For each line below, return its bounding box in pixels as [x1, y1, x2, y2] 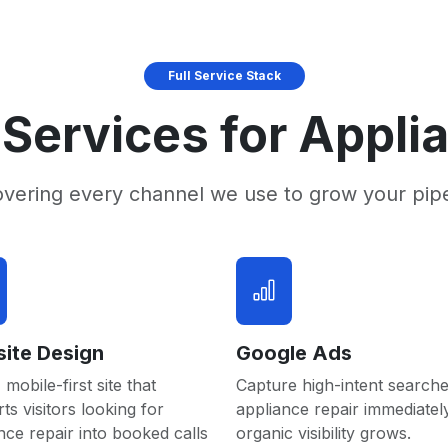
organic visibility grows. [236, 423, 411, 443]
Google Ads [236, 341, 352, 365]
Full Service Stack [167, 68, 281, 83]
